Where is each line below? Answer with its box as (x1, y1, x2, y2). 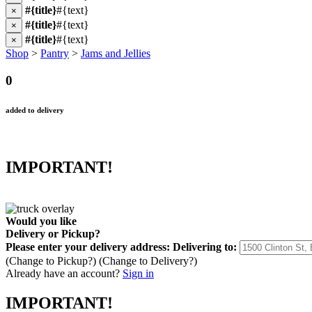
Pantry (40, 47, 69, 59)
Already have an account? (6, 267, 120, 280)
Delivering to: (173, 241, 237, 253)
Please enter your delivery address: (6, 241, 170, 253)
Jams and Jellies (81, 47, 150, 59)
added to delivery (6, 105, 64, 114)
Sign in (123, 267, 154, 280)
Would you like (6, 215, 77, 228)
